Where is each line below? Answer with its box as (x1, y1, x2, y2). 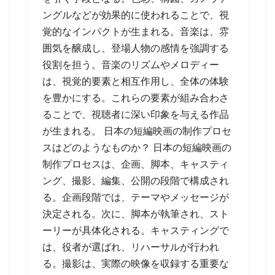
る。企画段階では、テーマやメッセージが (42, 192, 229, 203)
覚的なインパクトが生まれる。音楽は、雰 (42, 26, 229, 37)
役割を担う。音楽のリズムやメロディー (42, 60, 219, 70)
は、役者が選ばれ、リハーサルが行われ (42, 242, 219, 252)
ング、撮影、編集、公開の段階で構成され (42, 176, 229, 186)
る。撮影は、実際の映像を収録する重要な (42, 258, 229, 269)
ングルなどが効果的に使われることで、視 (42, 10, 229, 20)
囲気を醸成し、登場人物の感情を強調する (42, 43, 229, 53)
